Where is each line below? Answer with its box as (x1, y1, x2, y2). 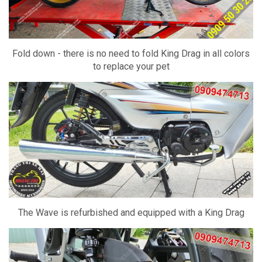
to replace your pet (92, 60, 170, 72)
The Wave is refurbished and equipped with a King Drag (18, 206, 244, 218)
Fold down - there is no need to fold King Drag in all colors (12, 47, 250, 59)
